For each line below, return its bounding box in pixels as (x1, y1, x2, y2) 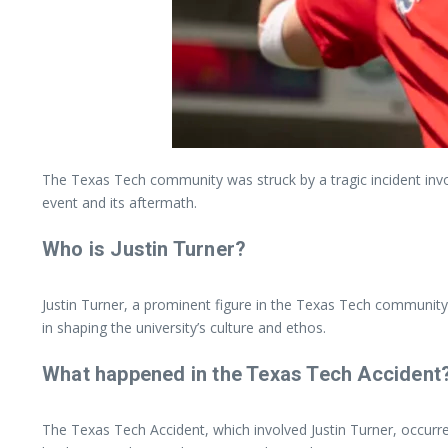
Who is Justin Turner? (42, 236, 247, 261)
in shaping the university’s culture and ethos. (42, 317, 326, 337)
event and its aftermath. (42, 192, 197, 212)
